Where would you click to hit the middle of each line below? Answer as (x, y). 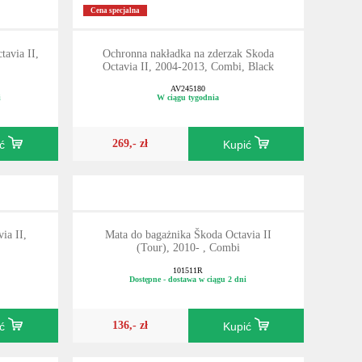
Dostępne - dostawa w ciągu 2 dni (188, 280)
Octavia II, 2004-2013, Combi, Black (188, 66)
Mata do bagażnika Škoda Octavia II (188, 235)
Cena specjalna (115, 10)
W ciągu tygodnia (188, 98)
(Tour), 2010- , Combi (188, 248)
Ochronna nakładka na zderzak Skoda (188, 53)
